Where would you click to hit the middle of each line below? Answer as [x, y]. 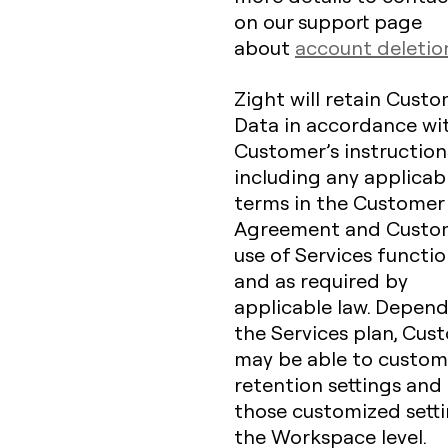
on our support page [328, 21]
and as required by [321, 280]
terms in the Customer [339, 202]
